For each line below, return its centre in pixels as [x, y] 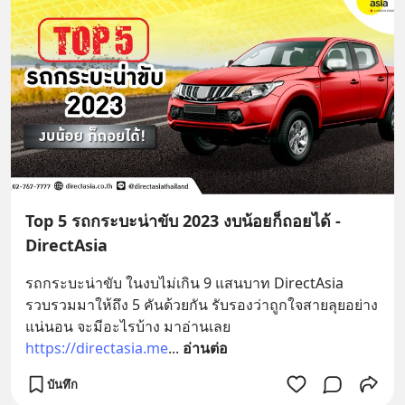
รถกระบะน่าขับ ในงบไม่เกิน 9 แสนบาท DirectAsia [184, 283]
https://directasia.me [97, 348]
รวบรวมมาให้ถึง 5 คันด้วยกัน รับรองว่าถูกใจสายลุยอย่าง [202, 305]
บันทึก [62, 384]
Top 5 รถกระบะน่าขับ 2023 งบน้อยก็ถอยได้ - [183, 221]
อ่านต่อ [205, 348]
